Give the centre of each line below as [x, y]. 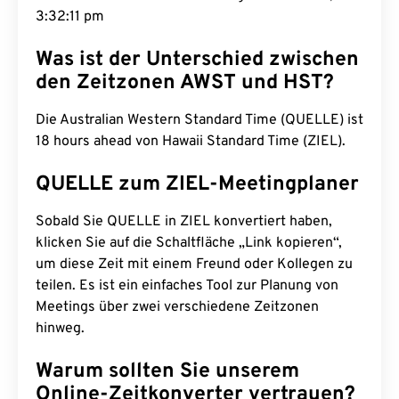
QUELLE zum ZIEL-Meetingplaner [197, 185]
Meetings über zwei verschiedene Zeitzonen [177, 307]
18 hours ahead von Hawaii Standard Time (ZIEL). [191, 142]
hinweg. [60, 329]
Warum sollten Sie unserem [167, 372]
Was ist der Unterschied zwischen [197, 60]
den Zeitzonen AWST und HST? [185, 83]
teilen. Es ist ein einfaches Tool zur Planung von [187, 286]
